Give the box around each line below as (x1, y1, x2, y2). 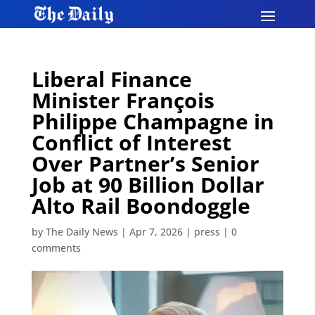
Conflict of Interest (31, 128, 231, 157)
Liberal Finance (31, 65, 192, 94)
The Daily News (45, 225, 118, 238)
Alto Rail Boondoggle (31, 191, 250, 220)
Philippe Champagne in (31, 107, 274, 136)
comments (31, 241, 81, 255)
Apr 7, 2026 (129, 225, 183, 238)
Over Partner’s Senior (31, 149, 259, 178)
